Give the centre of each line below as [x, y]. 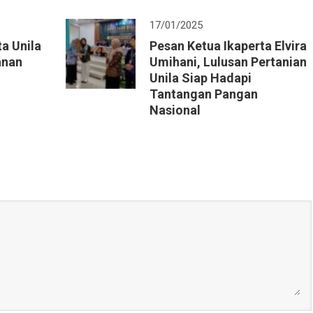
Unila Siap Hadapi [201, 78]
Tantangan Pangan [204, 94]
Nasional [175, 110]
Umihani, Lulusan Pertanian [228, 61]
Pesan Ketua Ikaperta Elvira [228, 45]
